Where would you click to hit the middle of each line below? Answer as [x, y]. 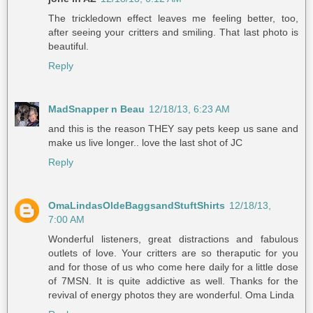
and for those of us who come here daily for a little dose [173, 267]
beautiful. [68, 46]
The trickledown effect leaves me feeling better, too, [173, 19]
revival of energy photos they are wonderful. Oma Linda [171, 295]
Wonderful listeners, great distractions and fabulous [173, 239]
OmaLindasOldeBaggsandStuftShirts [137, 206]
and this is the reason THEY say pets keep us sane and [173, 129]
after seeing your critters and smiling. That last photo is [173, 32]
